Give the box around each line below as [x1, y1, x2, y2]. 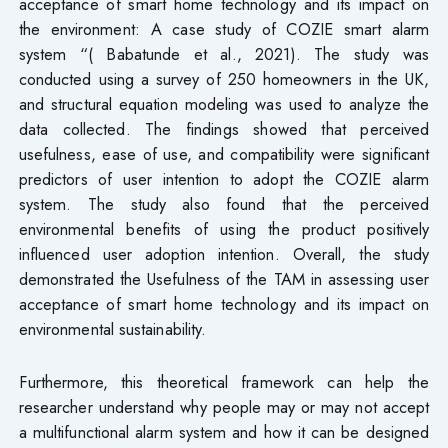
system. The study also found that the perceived [18, 191, 430, 216]
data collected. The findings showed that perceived [18, 116, 430, 141]
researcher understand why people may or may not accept [18, 394, 430, 419]
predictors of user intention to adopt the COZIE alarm [18, 166, 430, 191]
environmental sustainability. [18, 316, 207, 341]
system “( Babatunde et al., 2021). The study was [18, 41, 430, 66]
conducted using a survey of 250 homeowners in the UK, [18, 66, 430, 91]
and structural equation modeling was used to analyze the [18, 91, 430, 116]
